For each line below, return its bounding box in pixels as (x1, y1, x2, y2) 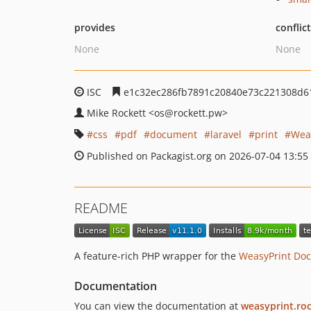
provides (74, 21, 115, 34)
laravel (210, 128, 242, 141)
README (74, 199, 128, 217)
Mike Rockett (87, 106, 149, 119)
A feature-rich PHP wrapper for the (74, 249, 239, 263)
